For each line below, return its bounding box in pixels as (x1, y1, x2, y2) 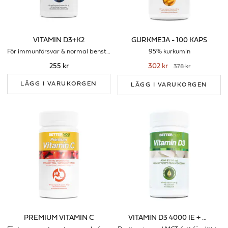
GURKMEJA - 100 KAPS (131, 37, 207, 45)
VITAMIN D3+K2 (33, 37, 84, 45)
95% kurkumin (148, 48, 190, 55)
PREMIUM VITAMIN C (24, 214, 94, 222)
